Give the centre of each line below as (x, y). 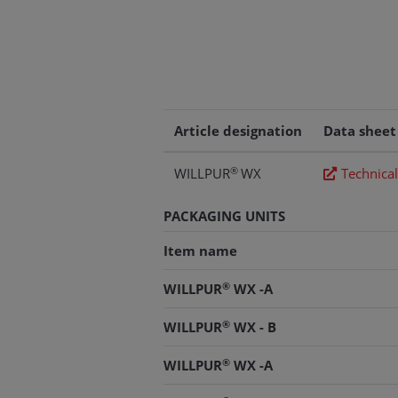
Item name (200, 251)
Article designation (238, 131)
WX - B (253, 327)
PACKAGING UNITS (224, 216)
